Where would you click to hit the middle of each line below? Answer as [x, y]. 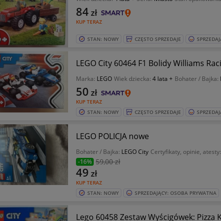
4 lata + [162, 79]
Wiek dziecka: [133, 79]
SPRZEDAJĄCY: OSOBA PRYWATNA [175, 193]
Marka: [86, 79]
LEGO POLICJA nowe [112, 136]
